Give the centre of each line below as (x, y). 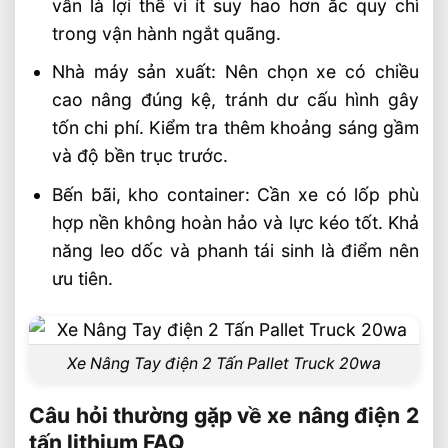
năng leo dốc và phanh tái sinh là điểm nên (235, 250)
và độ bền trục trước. (139, 156)
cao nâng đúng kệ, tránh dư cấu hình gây (235, 100)
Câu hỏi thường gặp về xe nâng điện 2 (224, 416)
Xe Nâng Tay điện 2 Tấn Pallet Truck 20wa (224, 363)
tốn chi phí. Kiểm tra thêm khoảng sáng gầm (235, 128)
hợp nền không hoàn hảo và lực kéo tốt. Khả (235, 222)
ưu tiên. (82, 278)
